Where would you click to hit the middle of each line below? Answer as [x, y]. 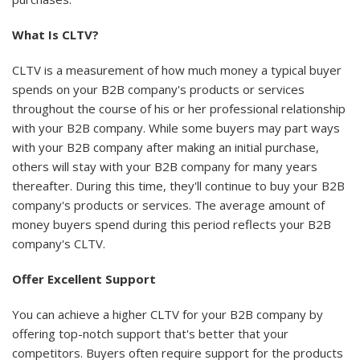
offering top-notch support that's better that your [150, 333]
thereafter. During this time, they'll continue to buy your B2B [178, 185]
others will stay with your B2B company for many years [165, 166]
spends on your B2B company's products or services [158, 89]
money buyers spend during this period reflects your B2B [172, 224]
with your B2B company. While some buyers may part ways [176, 127]
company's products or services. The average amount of [168, 205]
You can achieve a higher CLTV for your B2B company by [168, 314]
